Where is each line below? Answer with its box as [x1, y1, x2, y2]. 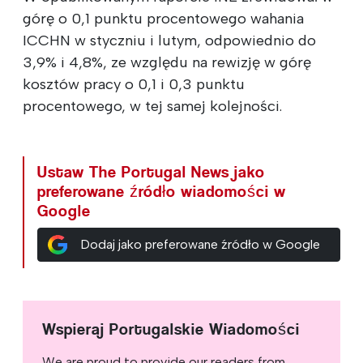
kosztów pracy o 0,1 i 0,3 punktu [23, 75, 245, 93]
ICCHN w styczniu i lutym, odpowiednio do [23, 31, 316, 49]
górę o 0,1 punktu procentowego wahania [23, 9, 304, 28]
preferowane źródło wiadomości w [37, 181, 286, 201]
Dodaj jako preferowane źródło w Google [79, 236, 320, 252]
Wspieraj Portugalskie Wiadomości [42, 319, 300, 339]
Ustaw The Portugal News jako [37, 162, 265, 181]
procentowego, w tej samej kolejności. [23, 96, 282, 115]
